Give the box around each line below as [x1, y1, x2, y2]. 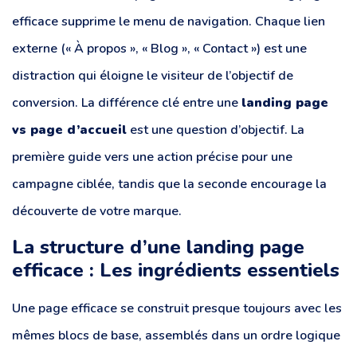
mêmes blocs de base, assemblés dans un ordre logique [12, 326, 340, 344]
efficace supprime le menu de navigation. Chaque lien [12, 12, 325, 30]
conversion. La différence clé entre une [12, 93, 241, 112]
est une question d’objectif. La [127, 120, 304, 139]
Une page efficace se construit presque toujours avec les [12, 299, 342, 317]
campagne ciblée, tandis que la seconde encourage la [12, 175, 327, 193]
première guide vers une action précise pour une [12, 147, 292, 166]
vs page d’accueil [12, 120, 127, 139]
